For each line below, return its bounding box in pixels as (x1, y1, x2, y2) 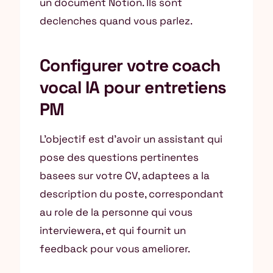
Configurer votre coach (40, 54, 221, 76)
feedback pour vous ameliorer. (40, 242, 190, 255)
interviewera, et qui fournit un (40, 224, 186, 237)
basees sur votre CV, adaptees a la (40, 169, 210, 182)
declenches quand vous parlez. (40, 14, 193, 27)
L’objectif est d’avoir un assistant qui (40, 132, 222, 146)
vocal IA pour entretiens (40, 76, 227, 98)
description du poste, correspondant (40, 187, 224, 200)
